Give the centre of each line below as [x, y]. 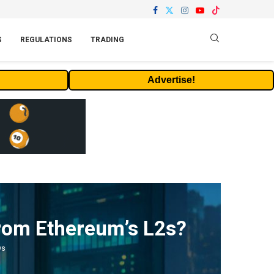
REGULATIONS [46, 40]
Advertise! [171, 80]
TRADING [107, 40]
